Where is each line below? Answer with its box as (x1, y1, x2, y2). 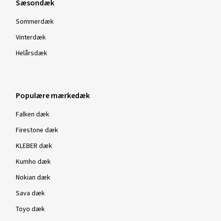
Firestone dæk (16, 125, 58, 135)
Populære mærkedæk (16, 90, 90, 101)
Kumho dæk (16, 157, 51, 167)
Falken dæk (16, 110, 49, 119)
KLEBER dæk (16, 141, 52, 151)
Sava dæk (16, 188, 45, 198)
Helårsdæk (16, 48, 47, 58)
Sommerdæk (16, 17, 54, 27)
